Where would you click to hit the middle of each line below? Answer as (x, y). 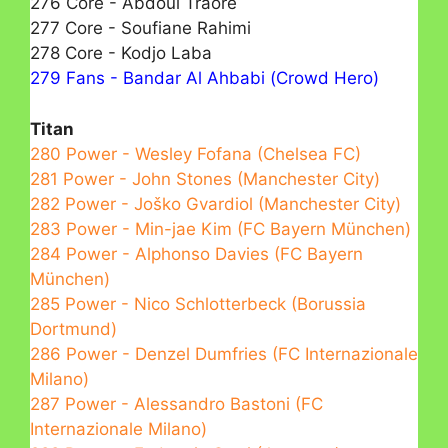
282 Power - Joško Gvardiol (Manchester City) (215, 203)
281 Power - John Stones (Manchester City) (205, 178)
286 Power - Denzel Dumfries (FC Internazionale (224, 353)
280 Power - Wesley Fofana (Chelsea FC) (195, 153)
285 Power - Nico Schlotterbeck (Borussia (198, 303)
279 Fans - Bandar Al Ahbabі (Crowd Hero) (204, 78)
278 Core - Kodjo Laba (121, 53)
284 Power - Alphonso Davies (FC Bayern (196, 253)
